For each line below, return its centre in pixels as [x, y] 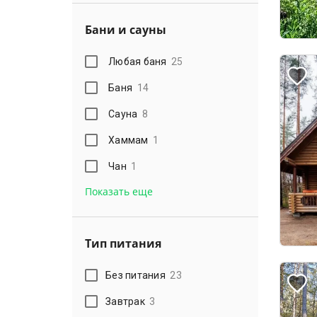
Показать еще [119, 191]
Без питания [136, 275]
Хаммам [128, 140]
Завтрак [125, 301]
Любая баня [138, 61]
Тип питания [123, 244]
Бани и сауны [126, 30]
